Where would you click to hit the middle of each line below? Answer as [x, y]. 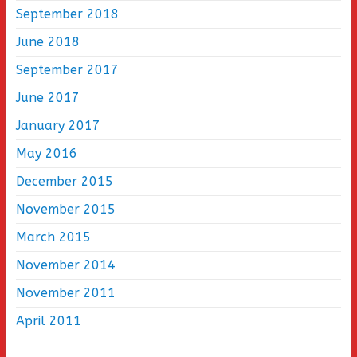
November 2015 [65, 210]
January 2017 [58, 126]
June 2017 [47, 98]
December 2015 [64, 182]
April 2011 [48, 321]
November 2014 [65, 265]
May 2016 [46, 154]
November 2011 [65, 293]
